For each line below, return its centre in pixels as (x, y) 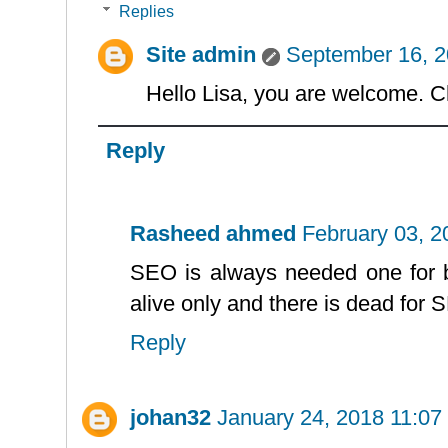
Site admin (201, 54)
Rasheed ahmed (213, 233)
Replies (146, 11)
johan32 (170, 417)
